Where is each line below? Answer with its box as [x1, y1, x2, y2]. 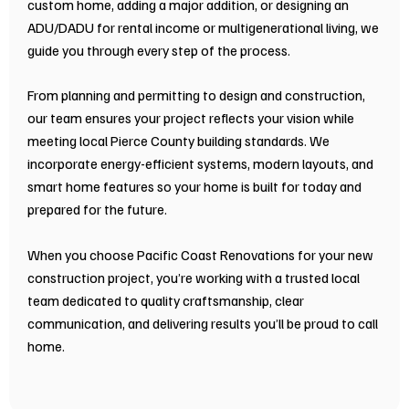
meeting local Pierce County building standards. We [27, 131, 330, 150]
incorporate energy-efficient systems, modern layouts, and [27, 154, 373, 173]
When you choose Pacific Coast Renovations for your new [27, 246, 373, 264]
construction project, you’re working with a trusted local [27, 268, 360, 287]
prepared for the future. [27, 200, 167, 218]
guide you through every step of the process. [27, 40, 290, 58]
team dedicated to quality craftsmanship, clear [27, 291, 304, 309]
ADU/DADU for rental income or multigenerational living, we [27, 17, 379, 36]
